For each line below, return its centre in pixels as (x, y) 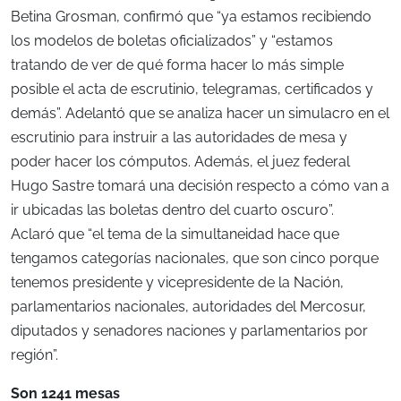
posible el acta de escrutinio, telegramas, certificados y (192, 90)
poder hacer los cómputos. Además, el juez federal (180, 162)
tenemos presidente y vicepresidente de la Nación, (177, 283)
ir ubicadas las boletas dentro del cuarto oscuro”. (172, 210)
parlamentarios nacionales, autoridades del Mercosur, (188, 307)
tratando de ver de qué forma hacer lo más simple (177, 65)
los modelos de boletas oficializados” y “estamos (172, 41)
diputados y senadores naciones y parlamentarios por (189, 331)
